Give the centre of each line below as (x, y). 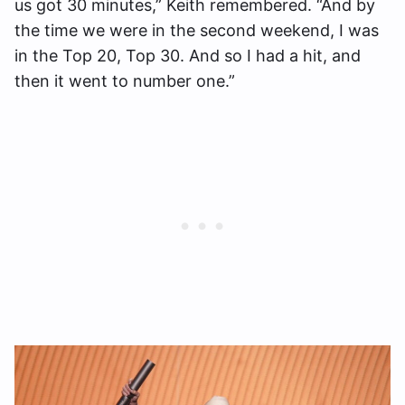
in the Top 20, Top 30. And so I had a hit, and (188, 56)
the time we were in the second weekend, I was (197, 31)
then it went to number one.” (125, 81)
